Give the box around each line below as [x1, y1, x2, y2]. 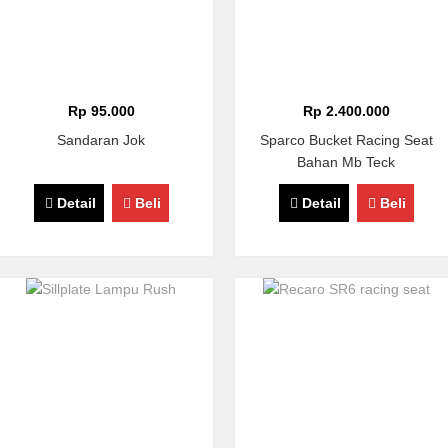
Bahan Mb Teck [297, 154, 396, 170]
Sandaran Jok [57, 132, 146, 148]
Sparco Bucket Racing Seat [259, 132, 433, 148]
